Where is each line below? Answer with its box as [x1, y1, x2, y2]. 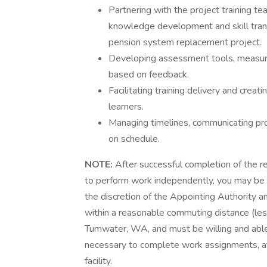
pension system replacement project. [108, 36, 262, 49]
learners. [108, 100, 144, 113]
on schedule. [108, 132, 160, 145]
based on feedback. [108, 68, 189, 81]
